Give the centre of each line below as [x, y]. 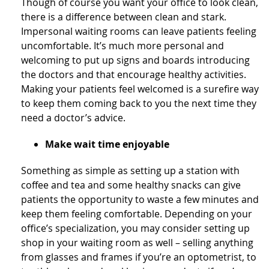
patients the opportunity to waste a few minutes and [140, 200]
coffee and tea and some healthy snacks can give [131, 185]
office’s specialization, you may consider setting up [135, 228]
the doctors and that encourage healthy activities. [134, 75]
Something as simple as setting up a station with [130, 171]
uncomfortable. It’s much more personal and [122, 46]
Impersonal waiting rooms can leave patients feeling [139, 32]
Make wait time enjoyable [107, 144]
